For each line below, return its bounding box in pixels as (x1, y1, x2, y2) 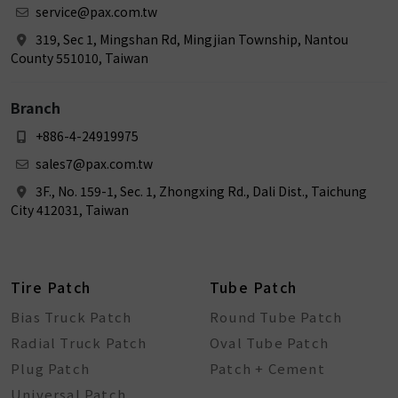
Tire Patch (11, 276, 91, 298)
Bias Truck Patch (11, 307, 132, 326)
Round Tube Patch (210, 307, 343, 326)
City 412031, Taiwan (11, 201, 129, 219)
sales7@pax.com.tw (33, 155, 153, 172)
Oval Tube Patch (210, 333, 329, 352)
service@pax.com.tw (33, 3, 157, 20)
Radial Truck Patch (11, 333, 147, 352)
